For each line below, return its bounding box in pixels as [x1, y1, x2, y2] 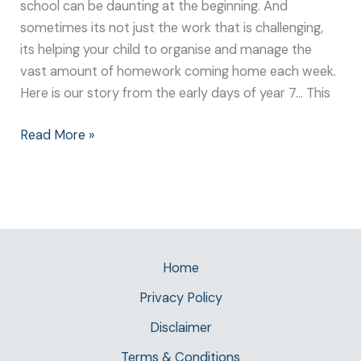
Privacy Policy [139, 288, 222, 306]
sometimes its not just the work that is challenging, [20, 19, 324, 36]
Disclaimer [149, 318, 212, 336]
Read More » [20, 126, 95, 143]
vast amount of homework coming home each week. [20, 62, 337, 80]
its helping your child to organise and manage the [20, 40, 313, 58]
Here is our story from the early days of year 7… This [20, 84, 331, 102]
